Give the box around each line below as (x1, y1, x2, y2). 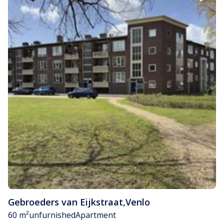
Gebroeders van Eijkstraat (8, 196, 123, 208)
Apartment (75, 209, 116, 221)
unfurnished (29, 209, 75, 221)
